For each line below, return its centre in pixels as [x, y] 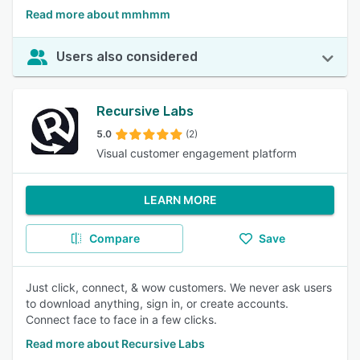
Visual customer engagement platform [196, 153]
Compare [114, 238]
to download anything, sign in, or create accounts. [157, 303]
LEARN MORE [180, 200]
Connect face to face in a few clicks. [121, 319]
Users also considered [127, 57]
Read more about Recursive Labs [115, 344]
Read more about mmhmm [98, 14]
